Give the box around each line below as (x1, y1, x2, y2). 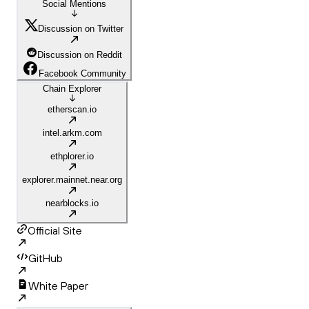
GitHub (28, 251, 63, 266)
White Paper (28, 279, 88, 293)
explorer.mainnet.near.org (22, 175, 122, 186)
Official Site (28, 223, 82, 238)
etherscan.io (48, 104, 97, 115)
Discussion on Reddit (37, 50, 122, 61)
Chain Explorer (43, 83, 101, 94)
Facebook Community (39, 68, 126, 79)
